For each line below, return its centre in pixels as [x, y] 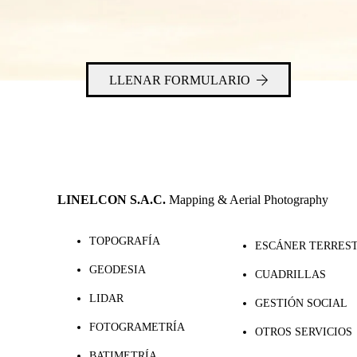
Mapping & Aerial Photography [249, 200]
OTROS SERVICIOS [304, 332]
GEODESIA [118, 270]
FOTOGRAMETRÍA [137, 328]
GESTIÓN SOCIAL [301, 304]
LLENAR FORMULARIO [179, 80]
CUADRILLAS [290, 275]
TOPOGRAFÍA [125, 241]
